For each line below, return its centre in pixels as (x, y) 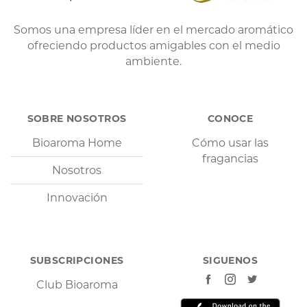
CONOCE (230, 118)
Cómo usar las (230, 143)
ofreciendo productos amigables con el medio (153, 45)
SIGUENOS (230, 260)
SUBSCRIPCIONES (77, 260)
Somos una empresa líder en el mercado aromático (153, 29)
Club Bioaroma (77, 284)
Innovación (77, 197)
